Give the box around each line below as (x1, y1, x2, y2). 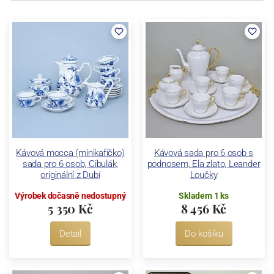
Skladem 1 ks (179, 190, 229, 201)
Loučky (190, 169, 218, 180)
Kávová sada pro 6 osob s (154, 147, 254, 158)
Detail (59, 228, 81, 239)
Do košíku (184, 228, 223, 239)
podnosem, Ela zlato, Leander (147, 158, 261, 169)
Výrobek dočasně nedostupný (15, 190, 126, 201)
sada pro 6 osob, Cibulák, (22, 158, 119, 169)
